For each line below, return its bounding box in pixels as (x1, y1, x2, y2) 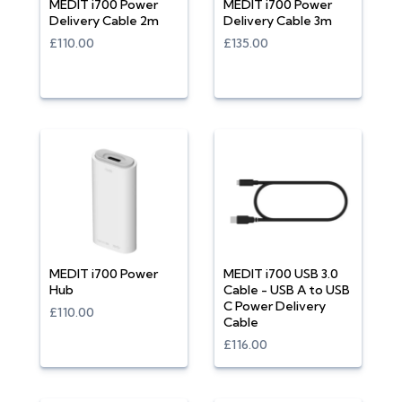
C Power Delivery (223, 298, 326, 314)
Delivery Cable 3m (223, 13, 332, 29)
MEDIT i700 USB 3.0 (223, 266, 338, 282)
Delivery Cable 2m (49, 13, 159, 29)
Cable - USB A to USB (223, 282, 350, 298)
